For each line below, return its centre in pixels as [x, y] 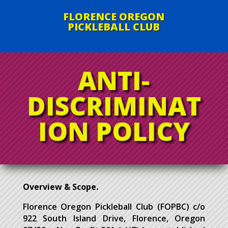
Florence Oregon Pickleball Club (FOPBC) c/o [114, 207]
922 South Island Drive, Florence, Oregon [114, 218]
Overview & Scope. [60, 187]
